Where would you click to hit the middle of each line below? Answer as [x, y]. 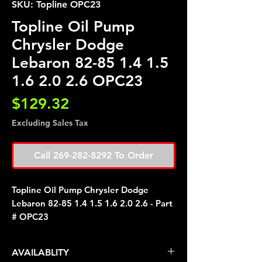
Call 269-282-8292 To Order [94, 155]
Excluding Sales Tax [50, 123]
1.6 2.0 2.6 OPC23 [77, 81]
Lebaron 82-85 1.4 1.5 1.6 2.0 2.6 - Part [92, 203]
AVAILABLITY [40, 252]
